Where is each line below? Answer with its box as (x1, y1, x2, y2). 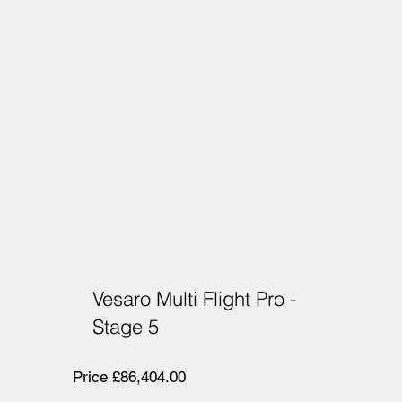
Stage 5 (92, 313, 160, 339)
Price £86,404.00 (72, 367, 186, 386)
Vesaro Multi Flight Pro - (92, 285, 297, 311)
